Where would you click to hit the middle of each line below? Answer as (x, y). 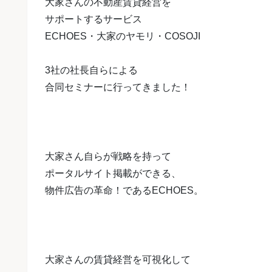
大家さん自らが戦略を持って (108, 156)
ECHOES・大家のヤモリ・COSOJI (123, 36)
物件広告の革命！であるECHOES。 (124, 190)
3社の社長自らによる (91, 70)
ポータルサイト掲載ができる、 (113, 173)
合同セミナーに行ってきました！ (118, 87)
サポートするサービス (93, 19)
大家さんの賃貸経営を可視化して (118, 259)
